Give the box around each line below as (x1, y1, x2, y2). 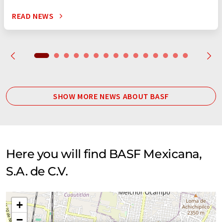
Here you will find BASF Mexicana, (6, 147, 202, 162)
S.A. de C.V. (6, 164, 68, 179)
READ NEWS (12, 11, 54, 21)
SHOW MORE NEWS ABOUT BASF (53, 91, 169, 102)
